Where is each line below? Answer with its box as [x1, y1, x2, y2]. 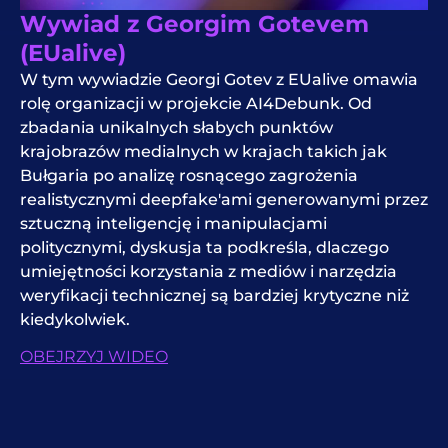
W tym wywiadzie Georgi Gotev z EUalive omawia [20, 70, 418, 90]
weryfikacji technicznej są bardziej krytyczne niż [20, 286, 409, 306]
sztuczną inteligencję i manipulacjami [20, 214, 327, 234]
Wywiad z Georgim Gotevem [20, 10, 369, 39]
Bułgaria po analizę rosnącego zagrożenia [20, 166, 358, 186]
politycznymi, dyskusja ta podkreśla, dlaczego [20, 238, 389, 258]
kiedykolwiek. [20, 310, 130, 330]
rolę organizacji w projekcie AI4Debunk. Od [20, 94, 372, 114]
